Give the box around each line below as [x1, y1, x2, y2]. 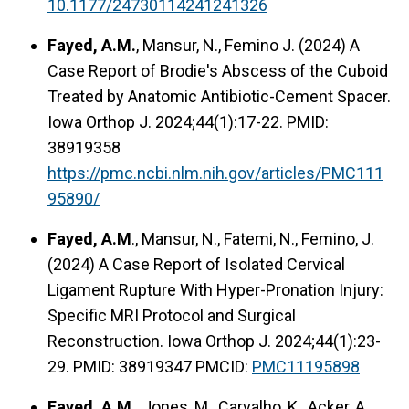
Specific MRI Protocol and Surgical [47, 305, 296, 325]
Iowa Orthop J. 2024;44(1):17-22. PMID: [47, 111, 329, 131]
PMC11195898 [252, 356, 360, 376]
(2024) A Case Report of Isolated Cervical [47, 254, 345, 274]
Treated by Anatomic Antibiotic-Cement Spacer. [47, 86, 391, 106]
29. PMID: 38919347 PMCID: [47, 356, 252, 376]
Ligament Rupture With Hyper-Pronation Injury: [47, 279, 383, 299]
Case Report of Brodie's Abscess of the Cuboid [47, 60, 388, 80]
